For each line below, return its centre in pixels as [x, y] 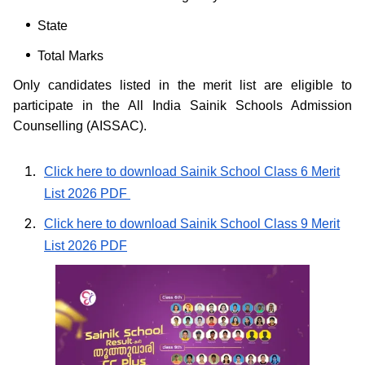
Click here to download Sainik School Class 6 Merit [192, 172]
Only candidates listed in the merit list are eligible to [182, 86]
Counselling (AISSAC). [80, 126]
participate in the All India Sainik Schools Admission [182, 106]
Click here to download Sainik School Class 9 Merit [192, 224]
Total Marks [70, 56]
